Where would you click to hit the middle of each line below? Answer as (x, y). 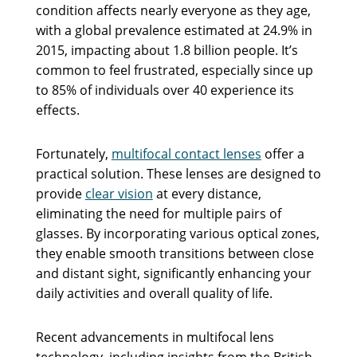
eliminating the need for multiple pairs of (158, 213)
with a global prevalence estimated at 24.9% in (174, 30)
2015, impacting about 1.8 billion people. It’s (167, 50)
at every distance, (207, 193)
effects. (57, 110)
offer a (282, 153)
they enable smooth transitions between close (175, 253)
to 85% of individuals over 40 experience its (165, 90)
